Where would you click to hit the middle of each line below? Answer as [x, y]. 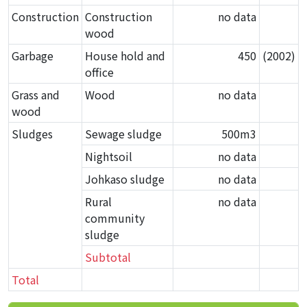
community [115, 218]
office [99, 72]
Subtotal [108, 257]
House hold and [125, 56]
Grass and [36, 95]
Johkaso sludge [125, 179]
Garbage [33, 56]
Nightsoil [109, 156]
